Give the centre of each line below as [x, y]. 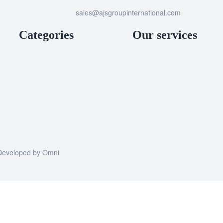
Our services [165, 35]
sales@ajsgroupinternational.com [128, 12]
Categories [46, 35]
